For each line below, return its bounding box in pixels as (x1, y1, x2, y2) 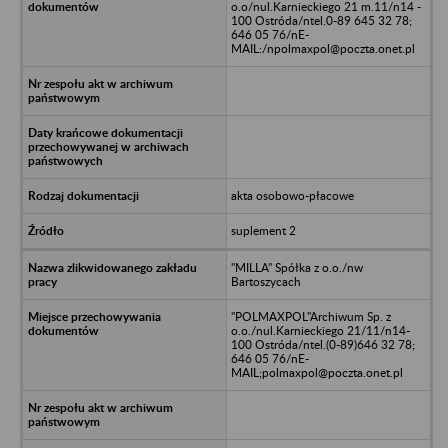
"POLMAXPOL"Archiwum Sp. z (230, 308, 391, 324)
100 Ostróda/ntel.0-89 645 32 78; (230, 12, 412, 28)
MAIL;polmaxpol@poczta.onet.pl (230, 364, 403, 380)
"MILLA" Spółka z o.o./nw (230, 259, 363, 275)
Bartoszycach (230, 273, 301, 289)
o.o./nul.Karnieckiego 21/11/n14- (230, 322, 410, 338)
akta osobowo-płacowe (230, 187, 354, 203)
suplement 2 (230, 222, 296, 238)
